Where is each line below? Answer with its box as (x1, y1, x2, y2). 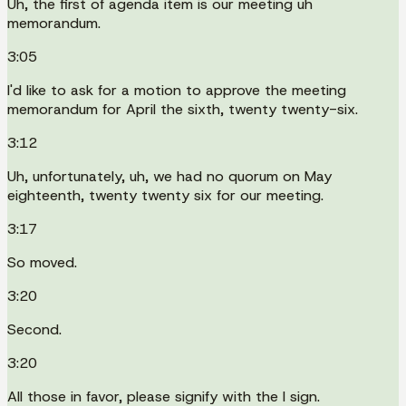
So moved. (7, 252, 77, 272)
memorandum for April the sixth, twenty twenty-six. (7, 99, 358, 119)
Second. (7, 319, 62, 339)
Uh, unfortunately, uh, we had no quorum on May (7, 166, 332, 186)
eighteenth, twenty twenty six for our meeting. (7, 185, 324, 205)
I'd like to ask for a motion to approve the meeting (7, 80, 346, 100)
